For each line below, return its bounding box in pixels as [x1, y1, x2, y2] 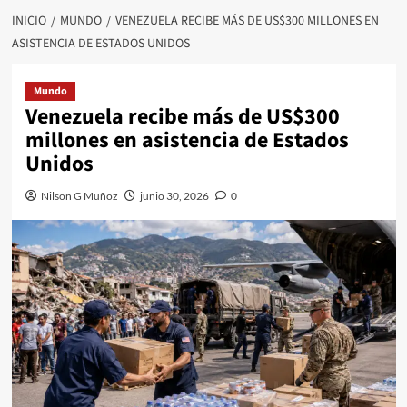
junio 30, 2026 [139, 188, 209, 203]
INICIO [11, 11, 46, 30]
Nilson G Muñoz [40, 188, 118, 203]
